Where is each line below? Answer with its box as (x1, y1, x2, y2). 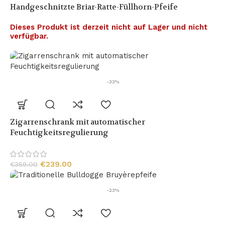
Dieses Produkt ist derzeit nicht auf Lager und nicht (10, 22, 207, 32)
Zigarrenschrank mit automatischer (10, 117, 145, 127)
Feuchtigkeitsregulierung (10, 127, 108, 138)
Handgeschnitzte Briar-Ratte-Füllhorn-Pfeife (10, 2, 178, 12)
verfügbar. (10, 31, 48, 41)
